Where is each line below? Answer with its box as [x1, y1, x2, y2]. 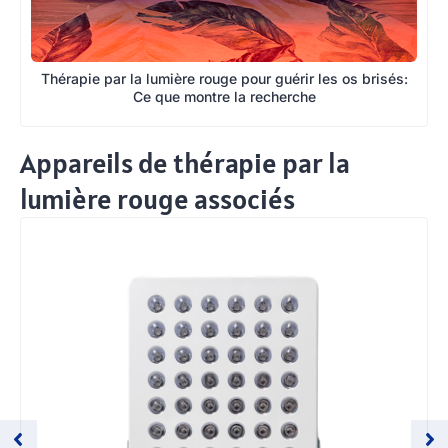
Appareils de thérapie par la [20, 145, 350, 182]
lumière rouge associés [20, 181, 295, 218]
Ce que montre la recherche [132, 88, 316, 106]
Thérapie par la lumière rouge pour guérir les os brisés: [40, 70, 408, 88]
